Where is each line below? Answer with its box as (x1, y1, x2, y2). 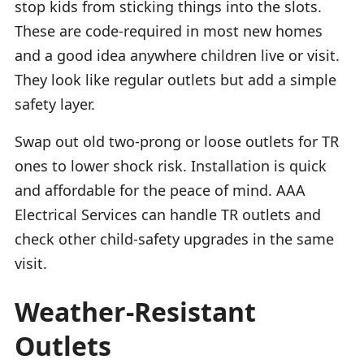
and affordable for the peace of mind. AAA (15, 180, 305, 200)
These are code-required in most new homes (15, 20, 323, 41)
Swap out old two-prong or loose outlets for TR (15, 131, 339, 151)
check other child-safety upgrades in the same (15, 228, 334, 249)
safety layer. (15, 93, 95, 114)
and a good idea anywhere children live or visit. (15, 45, 340, 65)
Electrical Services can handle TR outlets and (15, 204, 321, 224)
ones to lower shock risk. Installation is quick (15, 155, 327, 175)
